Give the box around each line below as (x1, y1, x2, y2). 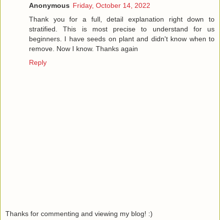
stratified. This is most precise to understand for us (29, 25, 215, 33)
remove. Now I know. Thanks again (29, 45, 138, 53)
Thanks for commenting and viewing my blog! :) (5, 209, 153, 218)
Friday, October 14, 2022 (73, 1, 150, 9)
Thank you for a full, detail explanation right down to (29, 15, 215, 23)
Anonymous (29, 1, 70, 9)
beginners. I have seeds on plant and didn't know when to (29, 35, 215, 43)
